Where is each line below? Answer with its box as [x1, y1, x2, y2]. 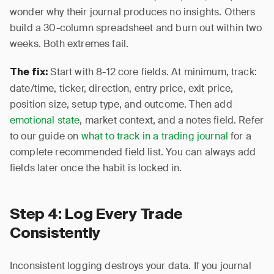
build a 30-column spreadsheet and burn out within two [10, 21, 262, 34]
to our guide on [10, 130, 81, 143]
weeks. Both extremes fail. [10, 37, 129, 50]
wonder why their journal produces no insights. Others [10, 6, 256, 18]
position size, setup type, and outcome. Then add [10, 98, 232, 111]
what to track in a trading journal [81, 130, 229, 143]
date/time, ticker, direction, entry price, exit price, [10, 82, 234, 95]
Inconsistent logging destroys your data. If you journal [10, 259, 251, 272]
